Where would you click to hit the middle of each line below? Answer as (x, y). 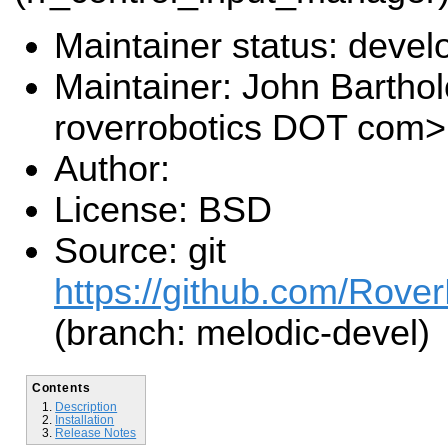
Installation (85, 419)
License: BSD (163, 210)
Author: (112, 169)
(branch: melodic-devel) (242, 333)
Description (86, 406)
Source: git (140, 251)
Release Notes (96, 432)
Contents (61, 387)
